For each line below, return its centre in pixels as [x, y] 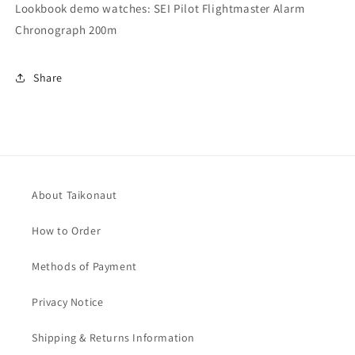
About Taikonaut [74, 195]
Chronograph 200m [66, 30]
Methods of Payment [84, 267]
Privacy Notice [68, 302]
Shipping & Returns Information [113, 338]
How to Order [67, 231]
